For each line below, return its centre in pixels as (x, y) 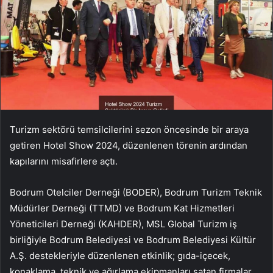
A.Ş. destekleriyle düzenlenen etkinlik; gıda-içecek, (120, 256)
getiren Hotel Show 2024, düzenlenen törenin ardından (129, 146)
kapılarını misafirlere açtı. (64, 161)
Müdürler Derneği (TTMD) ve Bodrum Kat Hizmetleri (122, 208)
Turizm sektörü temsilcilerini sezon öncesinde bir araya (129, 130)
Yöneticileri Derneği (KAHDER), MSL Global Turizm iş (123, 224)
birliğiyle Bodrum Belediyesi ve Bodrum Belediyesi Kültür (133, 240)
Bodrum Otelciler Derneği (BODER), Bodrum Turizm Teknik (136, 193)
